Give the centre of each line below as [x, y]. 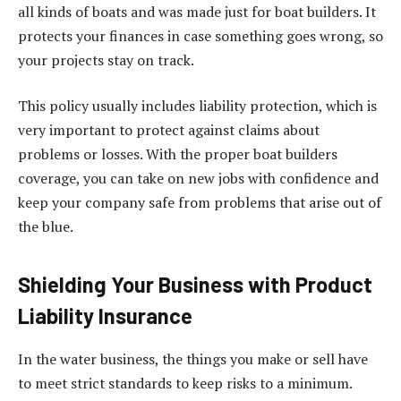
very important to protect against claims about [169, 130]
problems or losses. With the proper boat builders [178, 154]
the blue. [46, 227]
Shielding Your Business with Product [195, 284]
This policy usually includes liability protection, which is [197, 106]
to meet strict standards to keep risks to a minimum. [185, 383]
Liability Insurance [105, 315]
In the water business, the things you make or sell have [193, 358]
